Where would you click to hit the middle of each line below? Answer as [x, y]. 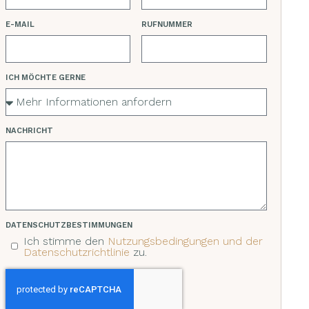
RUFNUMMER [167, 24]
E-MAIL [20, 24]
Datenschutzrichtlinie [77, 252]
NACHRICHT [29, 131]
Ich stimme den [66, 241]
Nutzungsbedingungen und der [186, 241]
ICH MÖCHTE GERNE [45, 78]
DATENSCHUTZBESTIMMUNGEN [69, 225]
